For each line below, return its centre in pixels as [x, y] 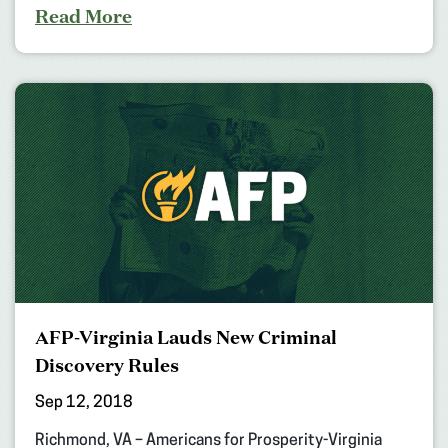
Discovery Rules [107, 364]
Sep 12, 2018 [84, 402]
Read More [83, 15]
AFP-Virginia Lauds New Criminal [186, 336]
